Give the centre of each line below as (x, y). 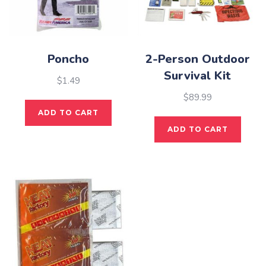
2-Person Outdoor (197, 59)
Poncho (69, 59)
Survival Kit (198, 75)
